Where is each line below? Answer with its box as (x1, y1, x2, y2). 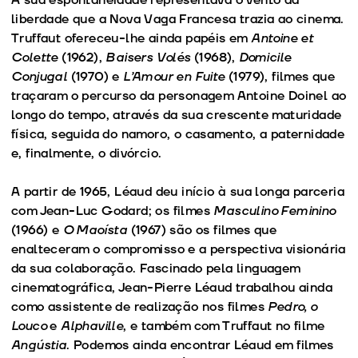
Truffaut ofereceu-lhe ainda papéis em (11, 29, 252, 47)
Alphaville (57, 316, 124, 335)
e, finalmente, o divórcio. (11, 144, 162, 162)
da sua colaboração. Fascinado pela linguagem (11, 259, 300, 277)
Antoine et (251, 29, 314, 47)
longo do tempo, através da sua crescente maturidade (11, 105, 342, 124)
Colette (11, 48, 62, 66)
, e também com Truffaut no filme (123, 316, 325, 335)
